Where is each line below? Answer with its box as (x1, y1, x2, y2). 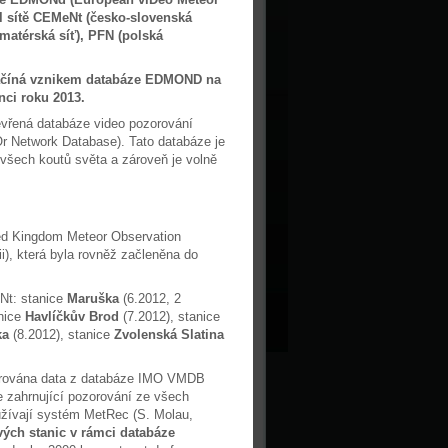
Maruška (67, 291, 119, 306)
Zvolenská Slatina (114, 327, 224, 342)
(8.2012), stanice (9, 327, 114, 342)
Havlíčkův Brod (25, 309, 119, 324)
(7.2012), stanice (119, 309, 220, 324)
